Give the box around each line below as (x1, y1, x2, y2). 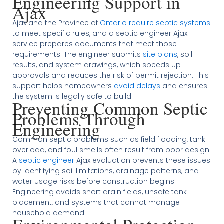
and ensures (160, 80, 207, 91)
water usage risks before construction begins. (12, 176, 176, 186)
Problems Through (12, 106, 145, 130)
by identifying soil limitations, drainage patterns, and (12, 165, 199, 176)
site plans (142, 49, 177, 59)
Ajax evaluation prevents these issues (74, 155, 210, 165)
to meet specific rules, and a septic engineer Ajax (12, 28, 187, 38)
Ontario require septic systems (99, 17, 210, 28)
